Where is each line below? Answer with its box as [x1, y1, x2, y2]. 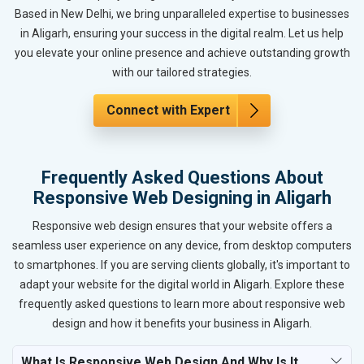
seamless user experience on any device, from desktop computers [12, 238, 352, 252]
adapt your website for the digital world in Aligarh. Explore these [19, 277, 344, 291]
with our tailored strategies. [112, 65, 252, 79]
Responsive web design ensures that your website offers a [32, 219, 332, 232]
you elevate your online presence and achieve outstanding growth [14, 45, 350, 59]
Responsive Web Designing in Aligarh [32, 187, 331, 208]
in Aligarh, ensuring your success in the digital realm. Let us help [20, 26, 344, 40]
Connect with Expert [106, 102, 230, 118]
